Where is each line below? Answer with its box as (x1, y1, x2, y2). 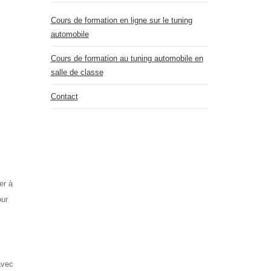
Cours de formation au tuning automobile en (50, 54, 203, 63)
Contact (50, 92, 78, 101)
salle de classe (50, 68, 103, 77)
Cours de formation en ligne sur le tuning (50, 16, 192, 25)
